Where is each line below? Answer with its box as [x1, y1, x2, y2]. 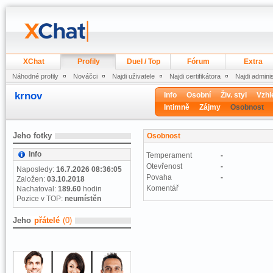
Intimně [164, 103, 190, 112]
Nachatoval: [16, 185, 58, 193]
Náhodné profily [12, 73, 58, 80]
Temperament [146, 151, 192, 160]
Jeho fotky [13, 131, 52, 140]
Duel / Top [126, 57, 160, 66]
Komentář [146, 184, 179, 193]
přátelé [34, 216, 60, 225]
